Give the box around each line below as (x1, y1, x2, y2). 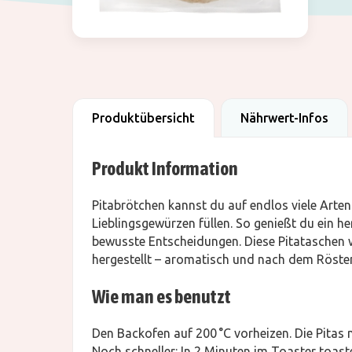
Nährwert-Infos (240, 111, 328, 126)
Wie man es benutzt (92, 286, 231, 308)
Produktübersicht (92, 111, 195, 126)
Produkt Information (92, 158, 238, 180)
